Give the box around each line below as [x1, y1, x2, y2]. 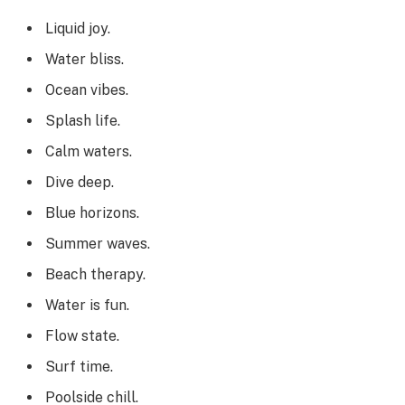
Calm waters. [45, 143, 132, 161]
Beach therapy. [45, 266, 146, 284]
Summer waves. [45, 235, 150, 253]
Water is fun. [45, 297, 129, 315]
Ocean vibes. [45, 81, 128, 99]
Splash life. [45, 112, 120, 130]
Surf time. [45, 358, 113, 376]
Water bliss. [45, 51, 124, 69]
